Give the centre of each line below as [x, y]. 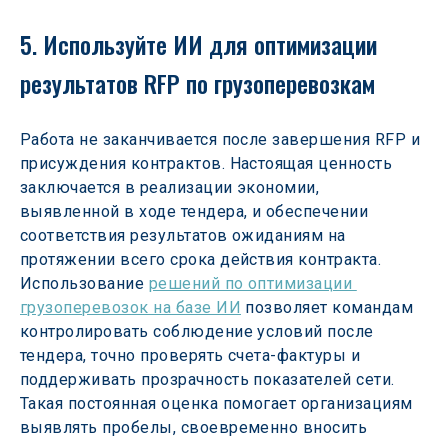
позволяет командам [329, 307]
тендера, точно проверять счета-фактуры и [192, 355]
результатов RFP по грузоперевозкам [197, 83]
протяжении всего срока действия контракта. [203, 259]
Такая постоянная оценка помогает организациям [219, 403]
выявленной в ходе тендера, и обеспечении [196, 211]
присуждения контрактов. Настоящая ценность [208, 163]
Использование [84, 283]
